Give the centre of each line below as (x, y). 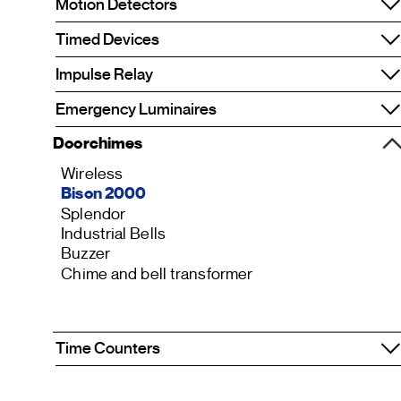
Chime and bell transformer (157, 273)
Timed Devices (107, 39)
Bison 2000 (104, 194)
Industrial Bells (113, 234)
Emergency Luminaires (136, 109)
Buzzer (85, 254)
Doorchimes (98, 143)
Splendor (94, 213)
